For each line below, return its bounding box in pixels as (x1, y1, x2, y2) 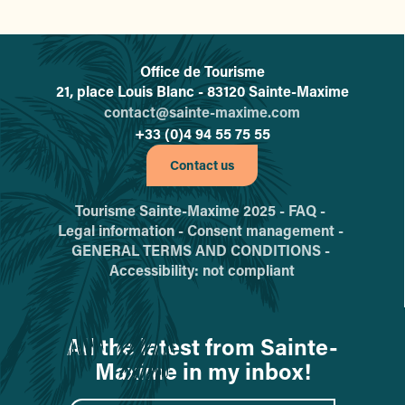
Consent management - (186, 221, 347, 240)
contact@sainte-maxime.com (104, 102, 300, 122)
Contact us (170, 156, 234, 174)
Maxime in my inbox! (94, 356, 311, 387)
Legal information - (57, 221, 187, 240)
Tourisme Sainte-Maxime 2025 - (75, 201, 288, 221)
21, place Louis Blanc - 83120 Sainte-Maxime (55, 81, 349, 101)
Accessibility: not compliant (109, 260, 295, 280)
